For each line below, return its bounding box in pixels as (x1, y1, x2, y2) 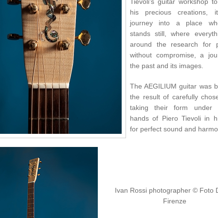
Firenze (163, 197, 186, 205)
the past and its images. (129, 62, 203, 70)
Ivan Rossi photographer (114, 186, 193, 194)
